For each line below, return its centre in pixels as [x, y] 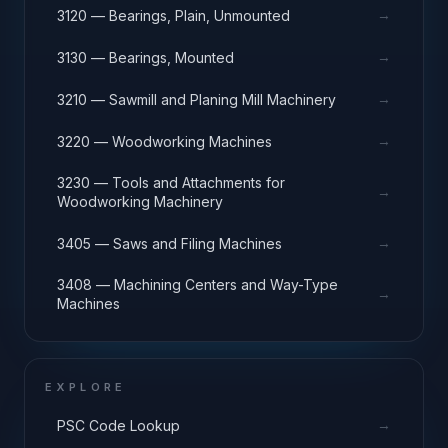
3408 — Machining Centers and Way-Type [197, 284]
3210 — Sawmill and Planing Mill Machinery [196, 99]
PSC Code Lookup [118, 425]
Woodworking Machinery [140, 201]
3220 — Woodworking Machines [164, 141]
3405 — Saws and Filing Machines [169, 243]
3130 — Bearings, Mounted [145, 57]
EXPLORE [86, 387]
